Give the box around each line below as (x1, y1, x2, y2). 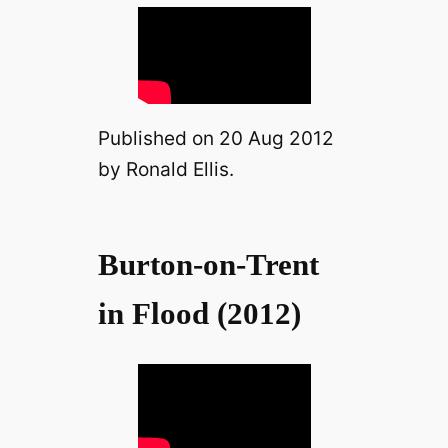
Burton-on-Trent (97, 247, 319, 283)
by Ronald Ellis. (97, 157, 234, 182)
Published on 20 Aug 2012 (97, 126, 334, 151)
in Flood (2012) (97, 296, 301, 332)
